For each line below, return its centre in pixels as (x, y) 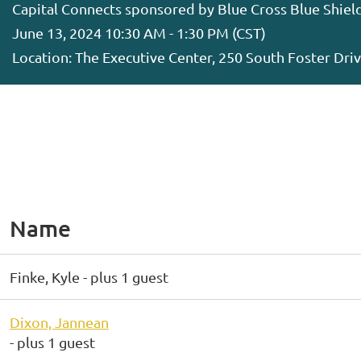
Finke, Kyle (45, 277)
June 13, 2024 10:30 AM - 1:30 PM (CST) (139, 33)
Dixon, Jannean (59, 322)
